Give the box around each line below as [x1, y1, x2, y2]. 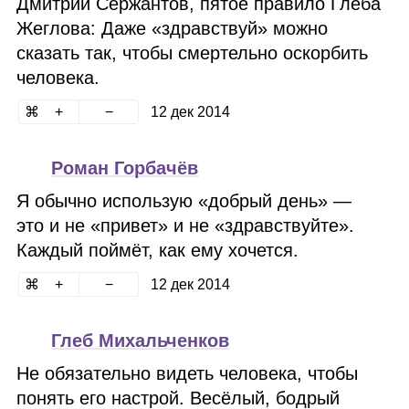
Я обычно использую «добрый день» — [16, 191, 352, 211]
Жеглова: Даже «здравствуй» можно [16, 18, 329, 38]
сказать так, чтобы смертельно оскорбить [16, 43, 369, 63]
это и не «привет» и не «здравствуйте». [16, 215, 355, 236]
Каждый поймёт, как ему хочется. [16, 240, 299, 260]
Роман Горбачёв [51, 158, 199, 178]
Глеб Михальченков [51, 330, 230, 351]
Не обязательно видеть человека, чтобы [16, 363, 359, 383]
